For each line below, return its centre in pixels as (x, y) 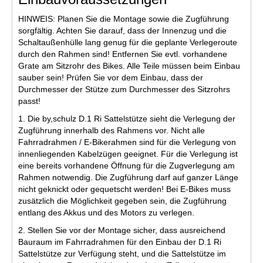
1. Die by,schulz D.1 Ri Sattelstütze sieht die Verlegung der (127, 118)
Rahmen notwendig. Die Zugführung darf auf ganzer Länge (128, 177)
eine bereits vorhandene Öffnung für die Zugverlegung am (127, 165)
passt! (29, 101)
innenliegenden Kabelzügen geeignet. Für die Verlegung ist (128, 154)
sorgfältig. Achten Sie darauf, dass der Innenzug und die (122, 30)
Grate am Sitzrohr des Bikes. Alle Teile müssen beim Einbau (129, 65)
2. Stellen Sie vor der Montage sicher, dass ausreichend (122, 230)
